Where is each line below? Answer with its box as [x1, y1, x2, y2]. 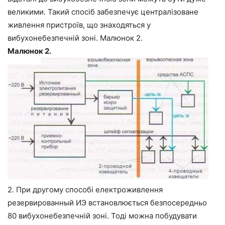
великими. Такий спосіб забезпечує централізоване [8, 7, 198, 17]
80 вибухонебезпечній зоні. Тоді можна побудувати [8, 210, 197, 220]
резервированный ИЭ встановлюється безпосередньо [8, 197, 207, 207]
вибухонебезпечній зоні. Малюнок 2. [8, 33, 143, 43]
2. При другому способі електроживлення [8, 184, 163, 194]
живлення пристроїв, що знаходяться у [8, 20, 151, 30]
